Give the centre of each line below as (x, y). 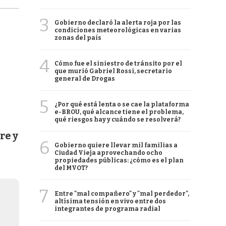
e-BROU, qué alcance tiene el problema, (119, 112)
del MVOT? (71, 168)
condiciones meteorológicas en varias (118, 30)
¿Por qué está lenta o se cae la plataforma (122, 104)
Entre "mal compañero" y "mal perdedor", (122, 194)
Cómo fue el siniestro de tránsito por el (118, 64)
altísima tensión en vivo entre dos (110, 201)
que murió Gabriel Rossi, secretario (113, 71)
